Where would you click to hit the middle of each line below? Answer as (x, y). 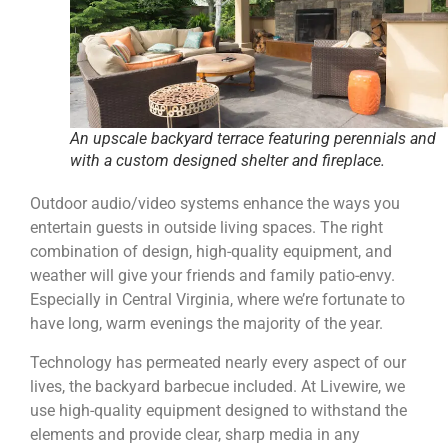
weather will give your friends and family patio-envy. (212, 276)
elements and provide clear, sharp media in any (195, 434)
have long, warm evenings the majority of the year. (208, 324)
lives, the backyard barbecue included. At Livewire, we (217, 386)
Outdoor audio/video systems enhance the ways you (215, 204)
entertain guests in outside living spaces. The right (206, 228)
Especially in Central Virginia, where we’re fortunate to (217, 300)
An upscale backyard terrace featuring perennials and (253, 139)
